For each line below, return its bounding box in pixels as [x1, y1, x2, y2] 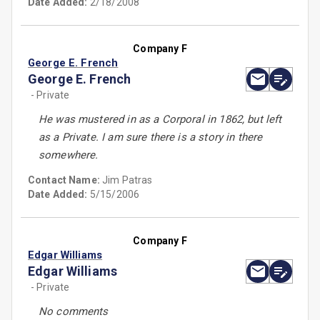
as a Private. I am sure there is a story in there [39, 131, 263, 144]
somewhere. [39, 149, 99, 162]
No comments [39, 305, 109, 319]
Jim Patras [102, 174, 153, 186]
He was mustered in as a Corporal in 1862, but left [39, 113, 282, 126]
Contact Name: [28, 174, 103, 186]
